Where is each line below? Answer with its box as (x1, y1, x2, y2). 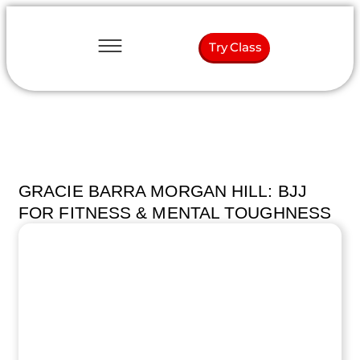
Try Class (208, 39, 262, 55)
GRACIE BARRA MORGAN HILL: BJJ (18, 181, 307, 200)
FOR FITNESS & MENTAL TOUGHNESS (18, 202, 332, 222)
